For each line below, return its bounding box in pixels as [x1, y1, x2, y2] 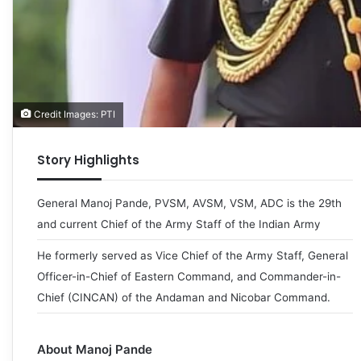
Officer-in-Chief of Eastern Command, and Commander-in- [37, 270, 341, 284]
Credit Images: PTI [31, 109, 115, 121]
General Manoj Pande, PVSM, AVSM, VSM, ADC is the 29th [37, 197, 342, 210]
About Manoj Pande [37, 342, 152, 358]
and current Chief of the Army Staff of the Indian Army [37, 218, 321, 231]
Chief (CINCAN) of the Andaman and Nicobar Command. [37, 291, 330, 305]
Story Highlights [37, 151, 139, 169]
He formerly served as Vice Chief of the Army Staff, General [37, 249, 348, 263]
